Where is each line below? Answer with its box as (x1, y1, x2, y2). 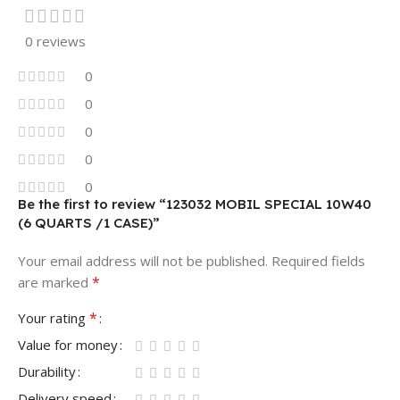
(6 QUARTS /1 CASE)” (18, 214, 160, 232)
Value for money (18, 336, 118, 354)
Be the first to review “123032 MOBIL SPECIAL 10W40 (18, 196, 371, 213)
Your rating (18, 309, 89, 328)
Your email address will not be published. (18, 252, 268, 271)
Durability (18, 362, 76, 381)
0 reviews (25, 32, 86, 51)
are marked (18, 273, 92, 292)
